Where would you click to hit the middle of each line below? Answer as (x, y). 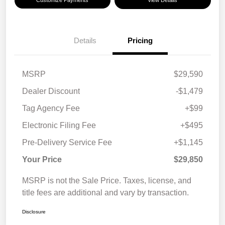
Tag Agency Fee (51, 108)
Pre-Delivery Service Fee (67, 143)
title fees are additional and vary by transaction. (105, 193)
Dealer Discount (51, 91)
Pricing (140, 41)
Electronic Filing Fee (59, 126)
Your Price (42, 160)
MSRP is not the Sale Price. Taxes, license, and (107, 181)
